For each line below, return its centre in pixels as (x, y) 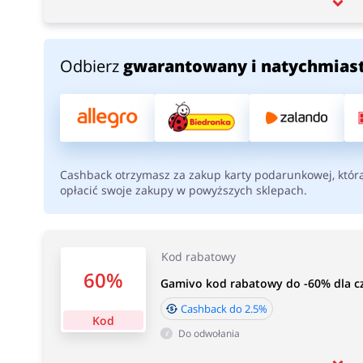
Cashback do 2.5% (224, 309)
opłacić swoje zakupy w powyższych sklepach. (183, 190)
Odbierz (91, 66)
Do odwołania (209, 333)
